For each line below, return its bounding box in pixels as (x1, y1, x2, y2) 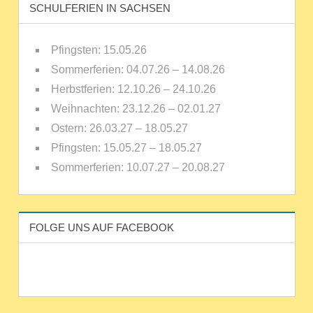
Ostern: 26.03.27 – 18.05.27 (50, 122, 188, 135)
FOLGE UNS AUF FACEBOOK (29, 221, 174, 233)
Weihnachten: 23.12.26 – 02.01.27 (50, 103, 221, 115)
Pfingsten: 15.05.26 (50, 44, 147, 57)
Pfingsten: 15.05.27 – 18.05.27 (50, 142, 202, 154)
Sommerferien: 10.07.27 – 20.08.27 (50, 161, 225, 174)
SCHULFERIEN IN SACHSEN (29, 2, 170, 15)
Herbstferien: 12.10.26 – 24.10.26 (50, 83, 216, 96)
